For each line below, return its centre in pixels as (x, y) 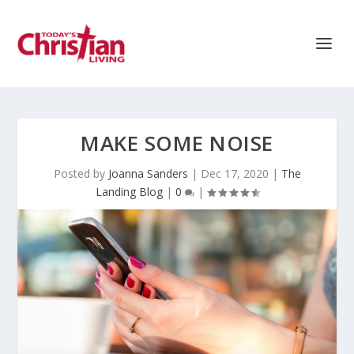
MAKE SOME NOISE (177, 143)
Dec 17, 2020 (234, 173)
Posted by (81, 173)
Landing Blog (129, 192)
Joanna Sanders (148, 173)
